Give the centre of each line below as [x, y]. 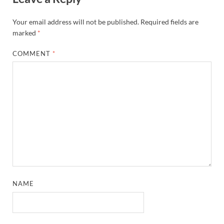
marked [25, 32]
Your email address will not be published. [76, 21]
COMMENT [33, 53]
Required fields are [169, 21]
